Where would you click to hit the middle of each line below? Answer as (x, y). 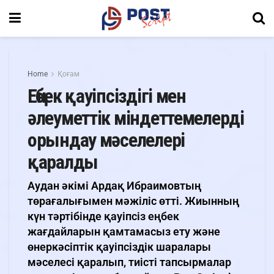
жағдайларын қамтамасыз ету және (124, 231)
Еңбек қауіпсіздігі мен (107, 96)
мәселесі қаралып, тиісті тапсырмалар (129, 262)
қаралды (63, 162)
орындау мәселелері (106, 140)
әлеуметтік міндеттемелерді (136, 118)
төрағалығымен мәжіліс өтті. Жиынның (133, 201)
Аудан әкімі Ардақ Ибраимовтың (114, 185)
